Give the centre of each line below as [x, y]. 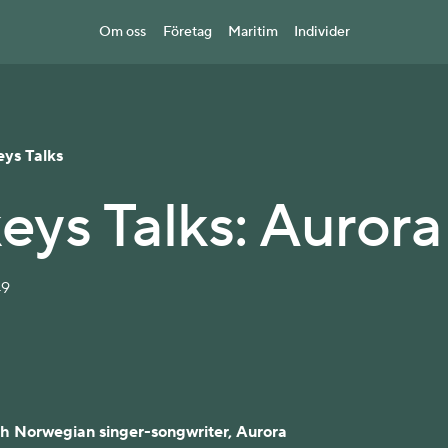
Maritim [252, 32]
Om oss [122, 32]
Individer [321, 32]
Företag [187, 32]
